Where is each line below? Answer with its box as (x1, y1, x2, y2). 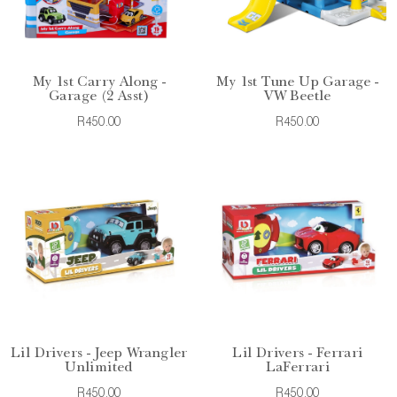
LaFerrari (265, 362, 331, 375)
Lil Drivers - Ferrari (232, 347, 363, 361)
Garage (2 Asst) (48, 90, 150, 104)
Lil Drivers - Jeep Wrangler (11, 347, 188, 361)
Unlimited (65, 362, 134, 375)
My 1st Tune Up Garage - (216, 76, 379, 90)
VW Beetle (264, 90, 331, 104)
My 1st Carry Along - (32, 76, 167, 90)
